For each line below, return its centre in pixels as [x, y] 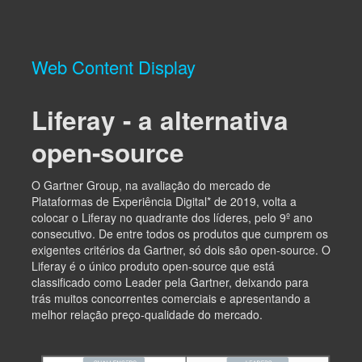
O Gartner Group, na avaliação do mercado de [151, 185]
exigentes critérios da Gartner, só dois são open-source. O [181, 249]
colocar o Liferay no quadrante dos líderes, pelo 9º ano [172, 217]
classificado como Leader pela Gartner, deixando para [170, 282]
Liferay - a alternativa [160, 120]
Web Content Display [114, 66]
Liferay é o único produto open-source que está [153, 265]
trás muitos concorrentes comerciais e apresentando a [171, 298]
